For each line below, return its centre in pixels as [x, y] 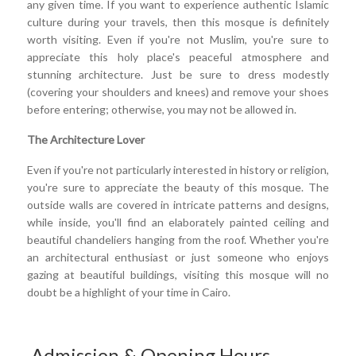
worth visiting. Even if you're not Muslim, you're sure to [178, 39]
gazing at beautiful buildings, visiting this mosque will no [178, 274]
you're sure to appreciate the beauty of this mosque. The [178, 187]
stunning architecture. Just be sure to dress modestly [178, 74]
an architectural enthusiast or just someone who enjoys [178, 257]
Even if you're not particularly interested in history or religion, [178, 169]
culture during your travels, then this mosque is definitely [178, 21]
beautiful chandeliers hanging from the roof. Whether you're [178, 239]
